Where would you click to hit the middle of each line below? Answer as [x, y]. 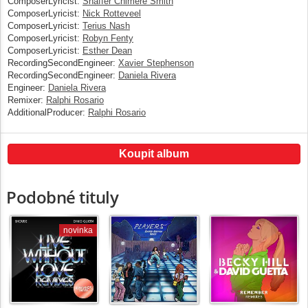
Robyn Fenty [108, 38]
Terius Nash [106, 25]
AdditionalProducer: [46, 112]
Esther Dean [107, 50]
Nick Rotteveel [112, 13]
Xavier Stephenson [156, 63]
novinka [78, 230]
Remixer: [25, 100]
